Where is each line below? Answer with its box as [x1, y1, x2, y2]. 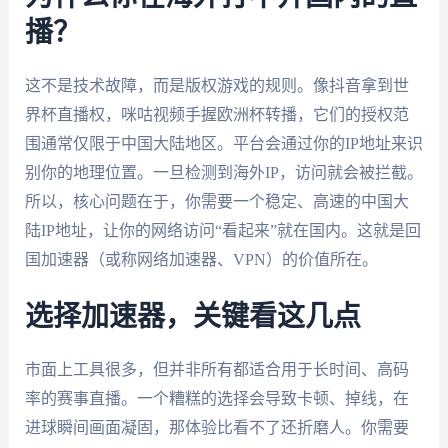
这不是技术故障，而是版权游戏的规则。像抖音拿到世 [24, 76, 409, 94]
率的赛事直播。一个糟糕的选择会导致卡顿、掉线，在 [24, 390, 409, 408]
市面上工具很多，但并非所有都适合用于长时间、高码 [24, 361, 409, 379]
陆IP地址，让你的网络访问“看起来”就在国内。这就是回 [24, 221, 421, 239]
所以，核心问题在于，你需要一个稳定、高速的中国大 [24, 192, 409, 210]
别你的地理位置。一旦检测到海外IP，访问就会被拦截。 [24, 163, 423, 181]
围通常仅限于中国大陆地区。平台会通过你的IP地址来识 [24, 134, 423, 152]
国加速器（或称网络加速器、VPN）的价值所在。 [24, 250, 378, 268]
